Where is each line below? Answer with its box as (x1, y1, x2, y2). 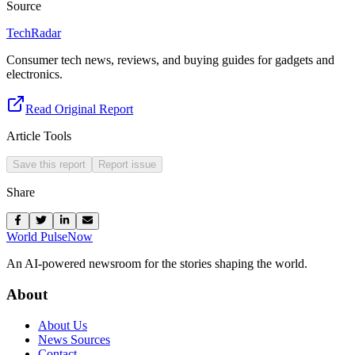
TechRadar (6, 25, 61, 40)
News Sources (38, 332, 110, 346)
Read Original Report (25, 101, 133, 116)
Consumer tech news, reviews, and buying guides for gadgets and (6, 52, 334, 67)
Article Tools (6, 128, 71, 143)
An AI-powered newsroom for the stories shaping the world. (6, 257, 307, 271)
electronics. (6, 67, 63, 81)
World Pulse (6, 230, 67, 244)
